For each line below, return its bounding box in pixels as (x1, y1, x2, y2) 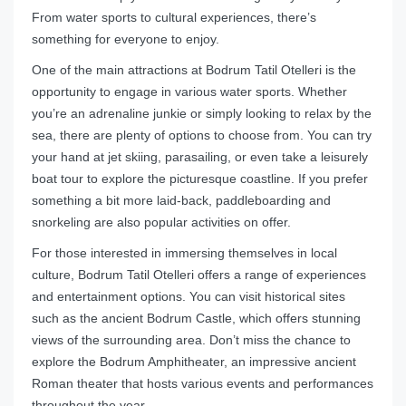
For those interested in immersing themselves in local (32, 246, 337, 261)
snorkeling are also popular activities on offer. (32, 215, 291, 230)
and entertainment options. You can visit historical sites (32, 289, 345, 304)
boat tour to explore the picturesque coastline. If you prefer (32, 171, 368, 187)
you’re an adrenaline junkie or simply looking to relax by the (32, 106, 372, 121)
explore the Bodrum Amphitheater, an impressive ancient (32, 354, 356, 370)
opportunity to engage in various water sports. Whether (32, 84, 347, 100)
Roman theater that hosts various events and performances (32, 376, 373, 391)
